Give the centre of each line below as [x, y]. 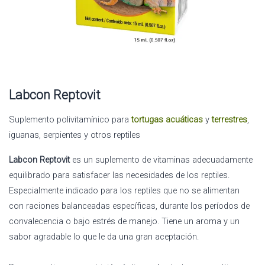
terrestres [230, 119]
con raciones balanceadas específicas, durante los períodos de [129, 206]
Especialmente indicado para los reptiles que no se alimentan [124, 190]
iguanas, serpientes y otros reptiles [75, 135]
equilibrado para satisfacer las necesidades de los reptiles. [119, 175]
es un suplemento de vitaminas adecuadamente [161, 159]
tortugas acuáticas [167, 119]
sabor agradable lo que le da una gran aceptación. [104, 236]
